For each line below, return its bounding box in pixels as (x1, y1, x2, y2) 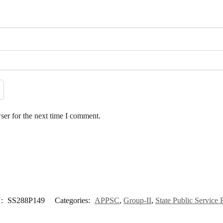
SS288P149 (7, 196, 45, 205)
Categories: (55, 196, 92, 205)
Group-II (123, 196, 151, 205)
